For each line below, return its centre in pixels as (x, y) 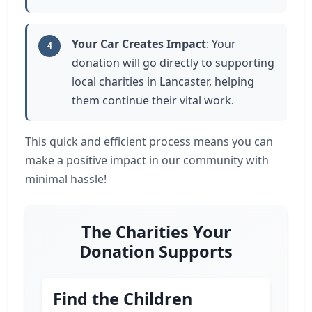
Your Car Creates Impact (139, 44)
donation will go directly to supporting (173, 63)
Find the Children (123, 299)
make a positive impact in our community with (147, 160)
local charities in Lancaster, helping (163, 81)
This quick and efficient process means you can (149, 141)
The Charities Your (156, 232)
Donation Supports (156, 251)
